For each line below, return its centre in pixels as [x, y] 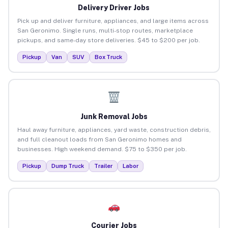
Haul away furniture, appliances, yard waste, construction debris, [114, 130]
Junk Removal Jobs [114, 116]
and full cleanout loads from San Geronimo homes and [99, 139]
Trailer [103, 166]
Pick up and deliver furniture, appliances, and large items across [113, 21]
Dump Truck [67, 166]
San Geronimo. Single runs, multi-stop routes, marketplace [105, 30]
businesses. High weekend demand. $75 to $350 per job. [102, 149]
